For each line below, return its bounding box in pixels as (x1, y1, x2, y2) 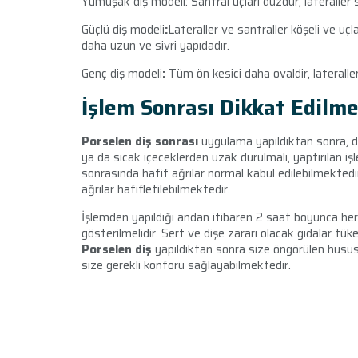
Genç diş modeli (82, 64, 162, 84)
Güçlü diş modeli (82, 20, 165, 40)
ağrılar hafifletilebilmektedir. (82, 180, 230, 200)
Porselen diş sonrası (82, 132, 198, 152)
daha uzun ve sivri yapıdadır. (82, 36, 229, 56)
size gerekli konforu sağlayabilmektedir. (82, 256, 291, 276)
